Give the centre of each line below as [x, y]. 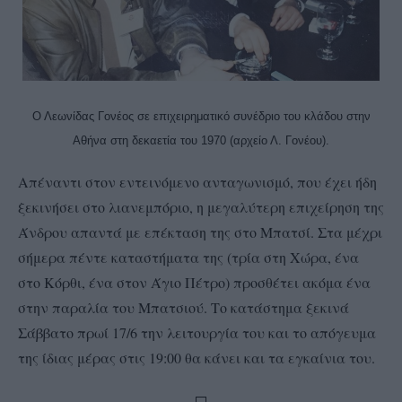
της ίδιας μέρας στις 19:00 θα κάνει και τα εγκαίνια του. [197, 358]
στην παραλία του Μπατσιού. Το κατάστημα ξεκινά [184, 307]
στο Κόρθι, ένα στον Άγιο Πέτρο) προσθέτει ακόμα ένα [194, 282]
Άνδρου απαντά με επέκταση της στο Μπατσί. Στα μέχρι [200, 232]
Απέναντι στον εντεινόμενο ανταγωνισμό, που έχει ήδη [197, 182]
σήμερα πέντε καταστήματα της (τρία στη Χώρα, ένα [188, 257]
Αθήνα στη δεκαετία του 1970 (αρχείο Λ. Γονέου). [201, 140]
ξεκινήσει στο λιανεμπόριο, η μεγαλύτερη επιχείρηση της [201, 207]
